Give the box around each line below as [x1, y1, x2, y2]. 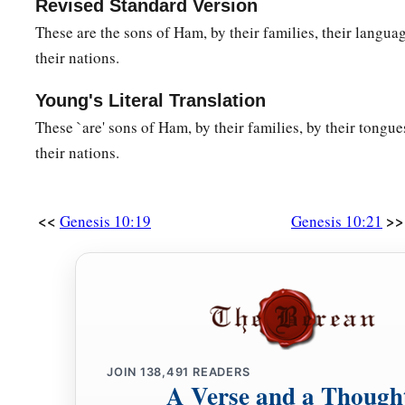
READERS [189, 365, 250, 380]
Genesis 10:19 [60, 211, 151, 232]
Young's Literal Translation [35, 90, 266, 111]
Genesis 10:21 [291, 211, 382, 232]
